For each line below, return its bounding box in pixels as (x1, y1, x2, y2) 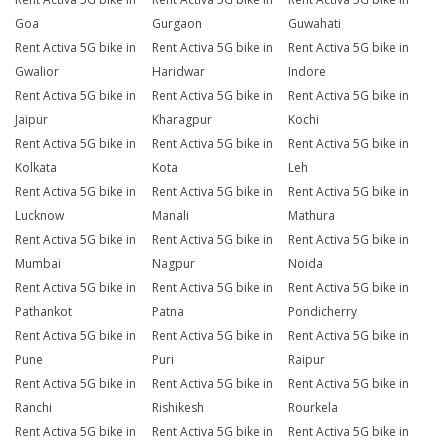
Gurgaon (151, 15, 202, 33)
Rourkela (288, 399, 339, 417)
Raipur (288, 351, 326, 369)
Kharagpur (151, 111, 212, 129)
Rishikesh (151, 399, 204, 417)
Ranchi (15, 399, 52, 417)
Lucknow (15, 207, 64, 225)
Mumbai (15, 255, 61, 273)
